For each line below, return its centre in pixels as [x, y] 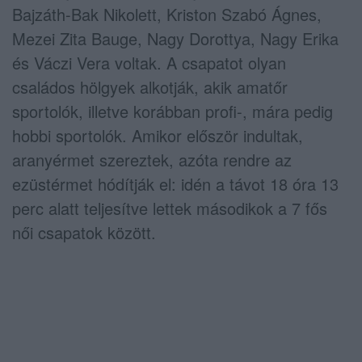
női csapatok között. [84, 232]
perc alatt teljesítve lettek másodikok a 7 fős [170, 208]
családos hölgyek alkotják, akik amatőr [150, 86]
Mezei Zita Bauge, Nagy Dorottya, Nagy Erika [175, 38]
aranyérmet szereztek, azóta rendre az [152, 159]
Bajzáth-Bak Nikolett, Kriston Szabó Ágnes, [167, 14]
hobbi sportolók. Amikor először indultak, [158, 135]
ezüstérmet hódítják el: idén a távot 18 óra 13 [175, 183]
